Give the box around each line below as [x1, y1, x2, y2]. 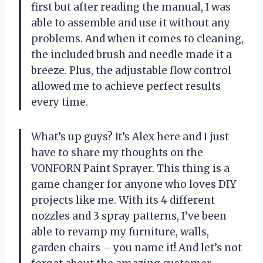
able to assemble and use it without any [31, 16, 230, 29]
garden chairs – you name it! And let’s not [31, 241, 242, 254]
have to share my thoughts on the [31, 146, 203, 159]
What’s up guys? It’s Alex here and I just [31, 130, 229, 143]
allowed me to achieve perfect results [31, 79, 221, 93]
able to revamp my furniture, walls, [31, 225, 209, 238]
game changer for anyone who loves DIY [31, 177, 236, 191]
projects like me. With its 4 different [31, 193, 215, 207]
